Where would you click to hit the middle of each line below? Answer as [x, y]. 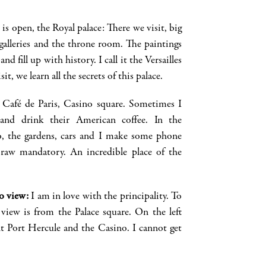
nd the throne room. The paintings [110, 45]
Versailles [163, 61]
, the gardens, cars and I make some [77, 137]
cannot [153, 229]
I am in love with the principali [94, 197]
